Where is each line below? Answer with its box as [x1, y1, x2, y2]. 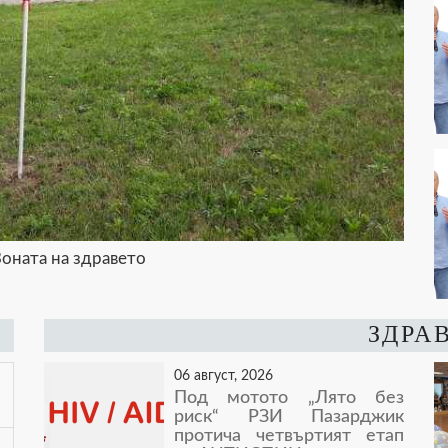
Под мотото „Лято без [174, 389, 404, 407]
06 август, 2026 [174, 368, 273, 383]
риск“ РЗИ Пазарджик [174, 408, 404, 426]
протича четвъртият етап [174, 427, 404, 445]
